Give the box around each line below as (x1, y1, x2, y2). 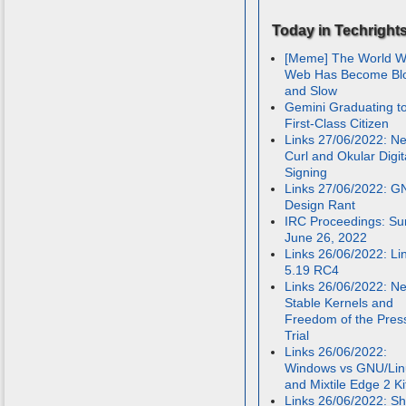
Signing (285, 165, 328, 180)
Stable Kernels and (285, 295, 394, 311)
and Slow (285, 83, 338, 99)
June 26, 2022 (285, 230, 368, 246)
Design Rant (285, 198, 356, 213)
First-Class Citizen (285, 116, 390, 131)
